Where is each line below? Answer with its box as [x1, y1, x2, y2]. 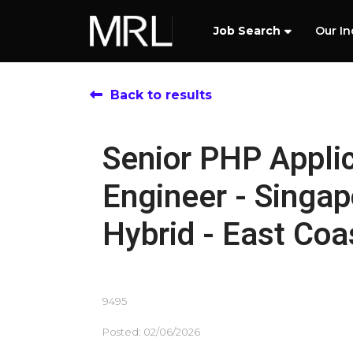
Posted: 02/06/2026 [102, 325, 200, 338]
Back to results [110, 87, 212, 102]
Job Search [214, 24, 281, 38]
